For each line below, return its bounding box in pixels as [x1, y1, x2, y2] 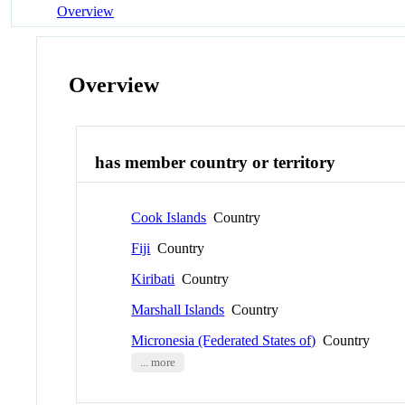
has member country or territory [95, 153, 336, 173]
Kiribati [131, 270, 175, 287]
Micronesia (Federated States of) [131, 332, 316, 348]
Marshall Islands [131, 301, 225, 317]
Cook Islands [131, 209, 207, 225]
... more [139, 355, 175, 369]
